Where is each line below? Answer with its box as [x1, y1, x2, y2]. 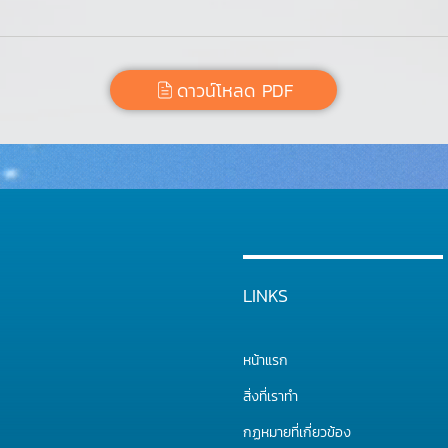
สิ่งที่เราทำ [243, 386, 298, 407]
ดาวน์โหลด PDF [177, 76, 293, 104]
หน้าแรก [243, 350, 288, 371]
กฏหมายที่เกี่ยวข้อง [243, 422, 351, 443]
